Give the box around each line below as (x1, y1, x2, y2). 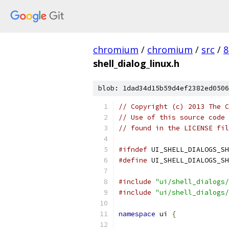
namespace (119, 210, 155, 218)
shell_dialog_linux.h (93, 57, 179, 70)
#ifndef (119, 145, 147, 154)
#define (119, 156, 147, 165)
